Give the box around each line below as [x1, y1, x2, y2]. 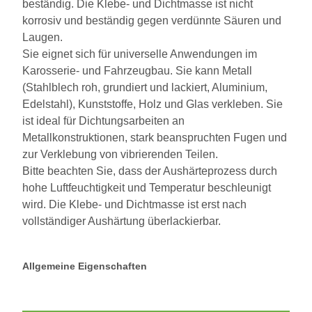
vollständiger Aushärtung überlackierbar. [22, 214, 221, 227]
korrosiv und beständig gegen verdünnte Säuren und [22, 14, 281, 26]
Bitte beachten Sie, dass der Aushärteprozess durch [22, 164, 277, 177]
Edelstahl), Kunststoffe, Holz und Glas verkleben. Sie [22, 97, 283, 110]
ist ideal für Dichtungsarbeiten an [22, 114, 185, 127]
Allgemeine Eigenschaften [22, 260, 147, 272]
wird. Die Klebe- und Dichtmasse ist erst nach [22, 198, 247, 210]
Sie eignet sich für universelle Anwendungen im [22, 47, 257, 60]
